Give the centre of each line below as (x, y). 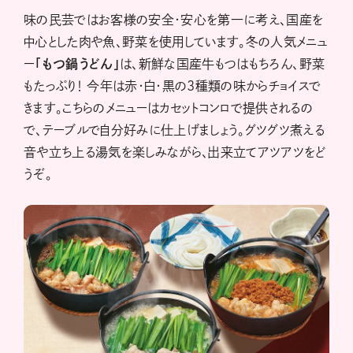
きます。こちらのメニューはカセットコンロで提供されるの (169, 108)
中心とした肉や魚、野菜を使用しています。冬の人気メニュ (176, 41)
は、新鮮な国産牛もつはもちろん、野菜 (223, 63)
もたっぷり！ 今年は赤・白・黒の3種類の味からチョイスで (173, 85)
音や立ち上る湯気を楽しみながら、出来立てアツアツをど (175, 152)
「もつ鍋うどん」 (78, 63)
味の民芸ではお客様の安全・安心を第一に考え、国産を (174, 19)
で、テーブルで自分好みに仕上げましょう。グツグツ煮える (175, 130)
